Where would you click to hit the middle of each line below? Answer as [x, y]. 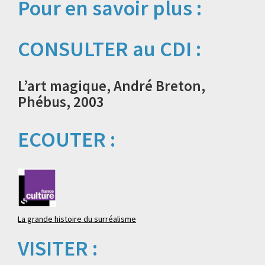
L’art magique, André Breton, [112, 86]
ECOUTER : [67, 140]
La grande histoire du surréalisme [77, 219]
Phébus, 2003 [61, 102]
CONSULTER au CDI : [109, 49]
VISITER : [58, 248]
